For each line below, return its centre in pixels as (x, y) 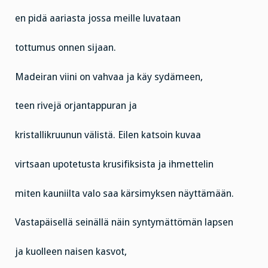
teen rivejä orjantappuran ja (76, 106)
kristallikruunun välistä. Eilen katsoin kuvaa (108, 135)
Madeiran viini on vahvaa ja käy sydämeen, (109, 77)
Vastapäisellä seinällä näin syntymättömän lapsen (124, 223)
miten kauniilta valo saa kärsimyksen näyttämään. (124, 193)
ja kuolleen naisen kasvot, (71, 252)
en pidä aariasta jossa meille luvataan (98, 19)
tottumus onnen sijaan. (66, 47)
